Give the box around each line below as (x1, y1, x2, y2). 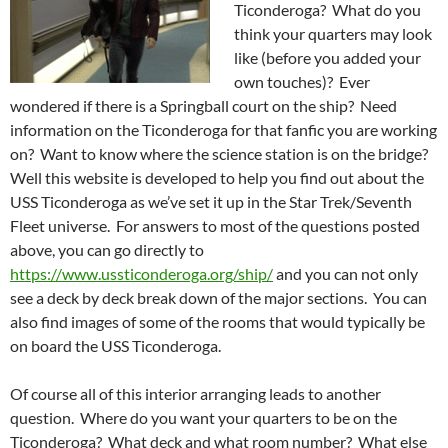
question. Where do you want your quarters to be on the (10, 407, 397, 427)
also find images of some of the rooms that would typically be (10, 311, 425, 331)
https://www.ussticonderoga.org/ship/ (10, 263, 273, 283)
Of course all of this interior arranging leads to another (10, 383, 381, 403)
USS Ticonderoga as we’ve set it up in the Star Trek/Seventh (10, 191, 412, 211)
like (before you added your (234, 47, 421, 67)
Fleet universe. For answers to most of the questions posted (10, 215, 420, 235)
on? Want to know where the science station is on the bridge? (10, 143, 431, 163)
